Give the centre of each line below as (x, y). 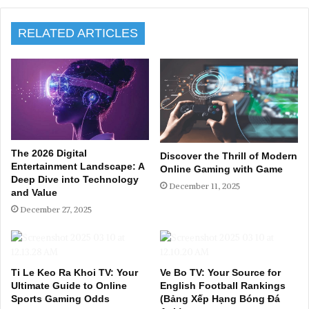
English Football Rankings (223, 286)
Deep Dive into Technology (75, 180)
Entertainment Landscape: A (78, 167)
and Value (34, 193)
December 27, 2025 (56, 210)
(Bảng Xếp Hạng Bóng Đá (220, 299)
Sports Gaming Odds (60, 299)
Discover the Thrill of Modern (229, 156)
